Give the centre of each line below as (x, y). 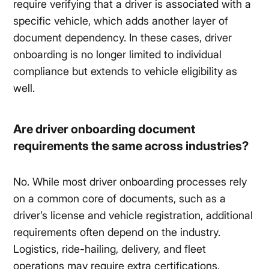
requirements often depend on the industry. (117, 232)
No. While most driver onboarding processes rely (130, 182)
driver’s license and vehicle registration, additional (133, 216)
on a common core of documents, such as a (120, 199)
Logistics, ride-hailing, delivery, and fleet (110, 249)
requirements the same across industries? (131, 146)
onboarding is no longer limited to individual (118, 55)
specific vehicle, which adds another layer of (121, 21)
